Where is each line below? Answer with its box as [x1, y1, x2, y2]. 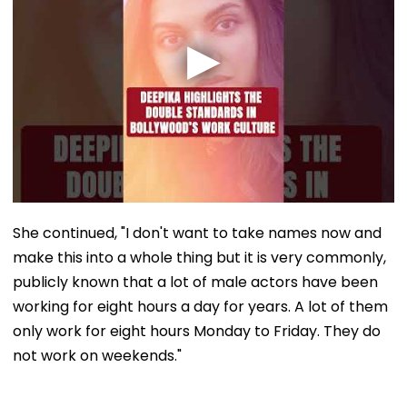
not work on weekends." [13, 344, 182, 366]
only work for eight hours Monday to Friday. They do [13, 320, 381, 342]
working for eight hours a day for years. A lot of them [13, 295, 388, 317]
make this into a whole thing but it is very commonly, [13, 246, 386, 268]
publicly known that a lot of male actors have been [13, 271, 378, 293]
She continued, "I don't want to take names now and [13, 222, 382, 243]
